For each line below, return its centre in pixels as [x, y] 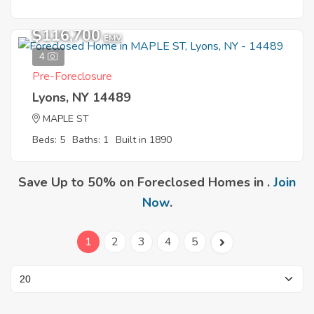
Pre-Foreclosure [72, 76]
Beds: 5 [49, 140]
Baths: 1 [90, 140]
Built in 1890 [144, 140]
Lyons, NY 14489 [82, 97]
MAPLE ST [66, 119]
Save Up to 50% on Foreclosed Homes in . [146, 182]
